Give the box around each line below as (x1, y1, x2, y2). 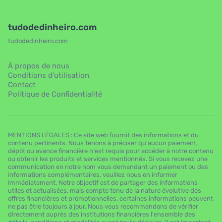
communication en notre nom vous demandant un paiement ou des (8, 163, 208, 171)
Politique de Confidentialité (8, 90, 102, 99)
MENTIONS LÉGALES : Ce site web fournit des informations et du (8, 131, 199, 139)
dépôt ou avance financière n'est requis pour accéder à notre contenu (8, 147, 214, 155)
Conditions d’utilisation (8, 71, 89, 80)
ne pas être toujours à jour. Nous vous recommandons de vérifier (8, 203, 198, 211)
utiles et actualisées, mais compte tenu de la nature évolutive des (8, 187, 201, 195)
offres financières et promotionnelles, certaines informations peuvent (8, 195, 213, 203)
